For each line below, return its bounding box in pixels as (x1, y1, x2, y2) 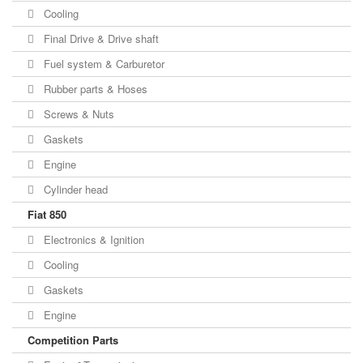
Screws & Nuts (41, 106, 114, 122)
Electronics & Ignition (41, 232, 144, 248)
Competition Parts (28, 332, 118, 348)
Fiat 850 (28, 207, 66, 223)
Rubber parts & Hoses (41, 81, 147, 97)
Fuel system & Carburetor (41, 56, 164, 72)
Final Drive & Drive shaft (41, 31, 159, 47)
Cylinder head (41, 181, 108, 198)
